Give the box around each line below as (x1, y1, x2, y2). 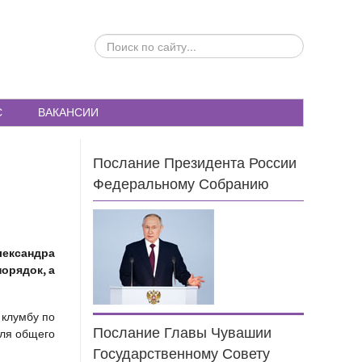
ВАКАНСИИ (38, 106, 99, 119)
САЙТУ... (94, 67, 140, 82)
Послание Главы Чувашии (93, 326, 272, 341)
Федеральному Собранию (93, 177, 270, 192)
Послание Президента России (93, 156, 297, 171)
